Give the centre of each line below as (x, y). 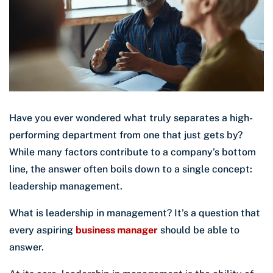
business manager (117, 230)
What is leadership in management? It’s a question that (135, 213)
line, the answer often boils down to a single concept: (131, 169)
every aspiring (42, 230)
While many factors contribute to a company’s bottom (133, 152)
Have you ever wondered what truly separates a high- (131, 118)
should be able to (199, 230)
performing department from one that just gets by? (126, 135)
